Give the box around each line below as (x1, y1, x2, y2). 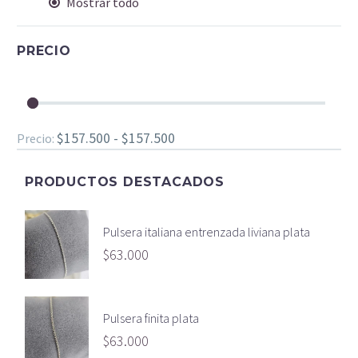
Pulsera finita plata (103, 310, 199, 326)
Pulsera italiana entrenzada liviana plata (103, 224, 310, 240)
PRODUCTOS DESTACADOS (25, 174, 225, 189)
